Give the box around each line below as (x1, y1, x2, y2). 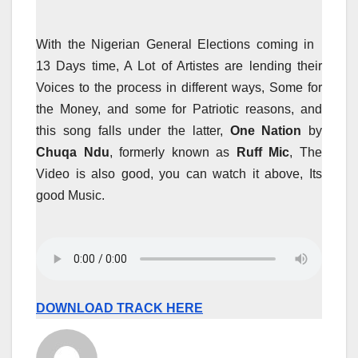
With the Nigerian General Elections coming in (36, 37, 314, 51)
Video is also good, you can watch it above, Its (36, 166, 322, 181)
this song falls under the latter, (36, 123, 223, 137)
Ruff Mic (236, 145, 290, 159)
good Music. (36, 188, 105, 202)
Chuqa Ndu (36, 145, 109, 159)
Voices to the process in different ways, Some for (36, 80, 322, 94)
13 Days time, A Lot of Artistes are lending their (36, 58, 322, 73)
